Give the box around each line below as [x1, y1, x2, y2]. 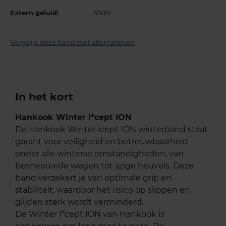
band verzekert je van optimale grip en [15, 173, 172, 183]
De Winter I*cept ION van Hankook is [15, 209, 164, 219]
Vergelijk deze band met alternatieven [10, 39, 135, 47]
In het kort [15, 90, 73, 103]
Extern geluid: [10, 9, 59, 17]
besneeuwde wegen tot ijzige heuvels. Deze [15, 161, 194, 171]
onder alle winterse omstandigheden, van [15, 149, 184, 159]
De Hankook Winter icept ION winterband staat [15, 125, 208, 135]
